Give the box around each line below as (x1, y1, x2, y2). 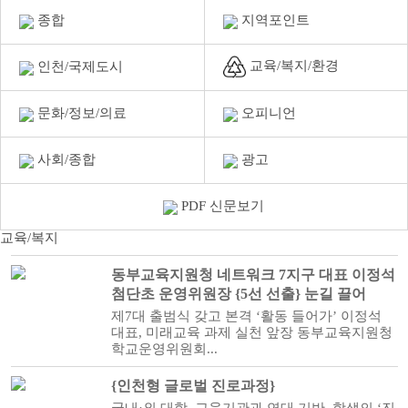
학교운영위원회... (110, 342, 218, 356)
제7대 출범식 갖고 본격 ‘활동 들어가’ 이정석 (110, 309, 382, 323)
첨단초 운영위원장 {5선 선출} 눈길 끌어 (110, 286, 366, 301)
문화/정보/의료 (34, 106, 127, 120)
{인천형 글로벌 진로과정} (110, 378, 275, 393)
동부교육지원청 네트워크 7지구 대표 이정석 (110, 267, 395, 282)
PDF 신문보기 (177, 199, 264, 213)
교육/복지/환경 (246, 57, 339, 73)
